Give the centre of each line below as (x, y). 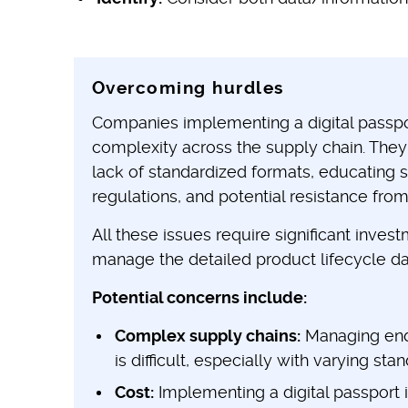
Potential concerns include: (199, 297)
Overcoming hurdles (188, 87)
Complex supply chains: (207, 335)
